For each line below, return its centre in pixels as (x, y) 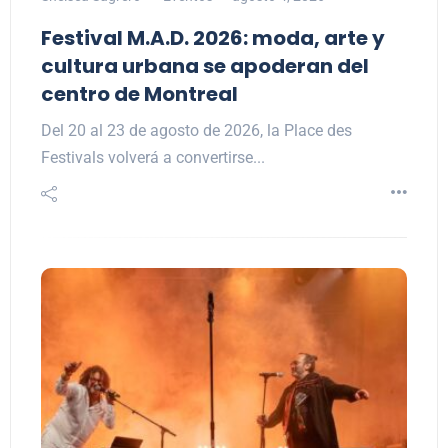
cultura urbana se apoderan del (205, 66)
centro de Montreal (139, 94)
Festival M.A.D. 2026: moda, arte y (213, 38)
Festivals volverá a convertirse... (153, 158)
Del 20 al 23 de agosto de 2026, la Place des (196, 131)
